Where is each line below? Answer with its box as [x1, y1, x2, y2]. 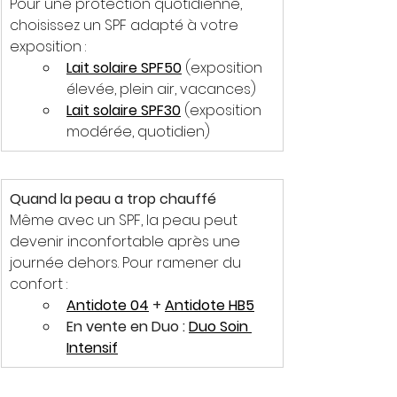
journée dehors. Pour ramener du [10, 252, 245, 273]
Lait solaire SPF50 [66, 57, 182, 78]
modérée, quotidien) [66, 121, 210, 142]
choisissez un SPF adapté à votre [10, 14, 242, 35]
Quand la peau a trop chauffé [10, 188, 216, 209]
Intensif [66, 337, 118, 358]
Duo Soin [189, 315, 252, 337]
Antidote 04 [66, 294, 149, 315]
